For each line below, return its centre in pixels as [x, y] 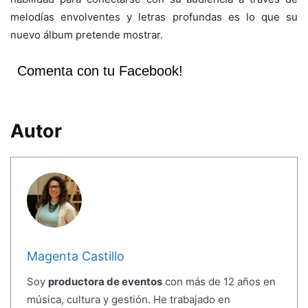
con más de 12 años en [219, 282]
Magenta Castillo [75, 256]
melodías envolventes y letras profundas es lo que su [154, 16]
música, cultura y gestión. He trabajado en [128, 300]
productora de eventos [105, 282]
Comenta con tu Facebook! [100, 70]
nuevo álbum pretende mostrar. [87, 34]
